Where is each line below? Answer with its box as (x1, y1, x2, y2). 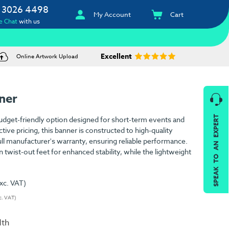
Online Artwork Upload (16, 52, 78, 61)
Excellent (100, 51, 132, 62)
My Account (94, 10, 131, 19)
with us (17, 17, 40, 26)
